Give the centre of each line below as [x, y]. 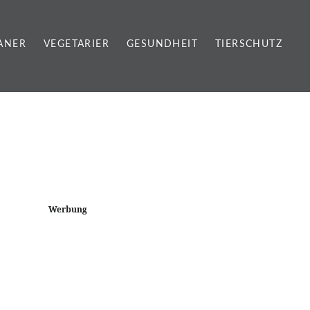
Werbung [68, 209]
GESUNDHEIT [162, 44]
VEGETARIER [76, 44]
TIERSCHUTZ [249, 44]
